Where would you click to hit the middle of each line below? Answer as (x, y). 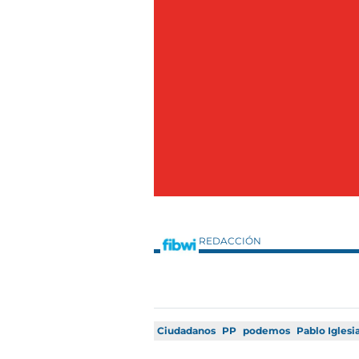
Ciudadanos (186, 331)
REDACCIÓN (231, 241)
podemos (266, 331)
